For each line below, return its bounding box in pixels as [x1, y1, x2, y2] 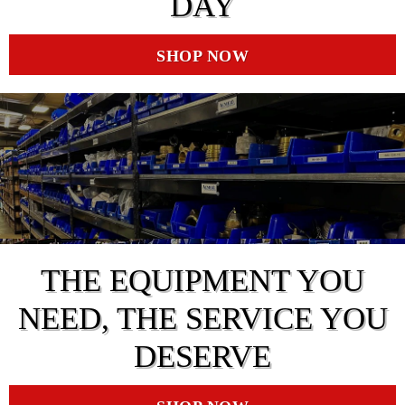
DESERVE [134, 339, 271, 375]
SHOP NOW [156, 46, 249, 65]
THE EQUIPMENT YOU [41, 263, 364, 299]
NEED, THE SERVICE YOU [17, 301, 388, 337]
